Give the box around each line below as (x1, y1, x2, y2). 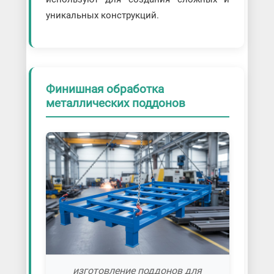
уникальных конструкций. (45, 10, 159, 21)
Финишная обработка (45, 82, 164, 97)
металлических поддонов (45, 96, 185, 111)
